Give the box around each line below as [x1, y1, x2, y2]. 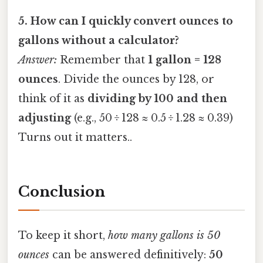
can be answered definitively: [49, 248, 209, 262]
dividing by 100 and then [87, 92, 227, 106]
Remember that [57, 53, 148, 67]
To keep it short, [18, 229, 108, 242]
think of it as [18, 92, 87, 106]
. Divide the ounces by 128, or [58, 73, 214, 86]
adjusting [18, 112, 71, 125]
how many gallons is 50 [108, 229, 220, 242]
